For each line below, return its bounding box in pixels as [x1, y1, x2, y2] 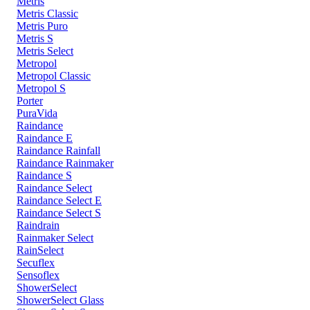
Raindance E [17, 132, 73, 145]
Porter [17, 95, 43, 107]
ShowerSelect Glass [17, 294, 104, 307]
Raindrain [17, 219, 60, 232]
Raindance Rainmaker [17, 157, 113, 170]
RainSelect [17, 244, 64, 257]
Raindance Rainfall [17, 145, 100, 157]
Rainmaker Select [17, 232, 93, 244]
